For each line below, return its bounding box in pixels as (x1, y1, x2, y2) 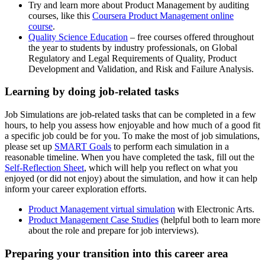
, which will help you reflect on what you (84, 163, 238, 173)
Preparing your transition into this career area (5, 247, 228, 260)
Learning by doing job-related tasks (5, 85, 179, 98)
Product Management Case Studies (28, 215, 159, 225)
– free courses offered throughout (128, 31, 254, 42)
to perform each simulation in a (111, 141, 229, 151)
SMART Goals (54, 141, 111, 151)
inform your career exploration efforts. (5, 184, 147, 194)
